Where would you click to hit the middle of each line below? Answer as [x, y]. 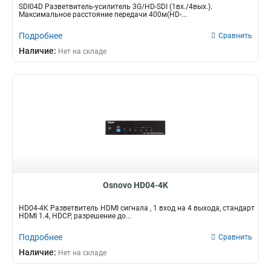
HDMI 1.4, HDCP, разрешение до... [75, 216]
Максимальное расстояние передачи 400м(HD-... [103, 15]
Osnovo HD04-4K [135, 185]
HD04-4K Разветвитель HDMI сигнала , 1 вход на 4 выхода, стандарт [137, 208]
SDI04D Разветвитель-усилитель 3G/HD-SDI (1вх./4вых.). [116, 7]
